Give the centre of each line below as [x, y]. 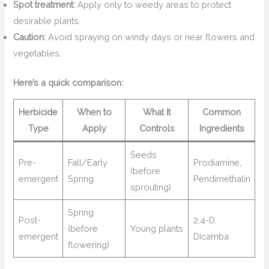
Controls [157, 128]
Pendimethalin [222, 179]
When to [94, 112]
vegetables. [38, 53]
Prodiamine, [217, 163]
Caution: [30, 37]
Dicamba [211, 237]
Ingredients [222, 128]
